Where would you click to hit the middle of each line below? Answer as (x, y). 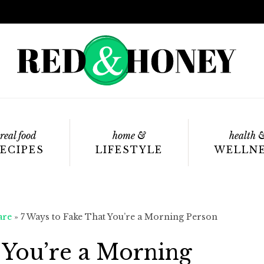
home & (129, 136)
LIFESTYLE (129, 150)
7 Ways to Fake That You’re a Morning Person (119, 217)
